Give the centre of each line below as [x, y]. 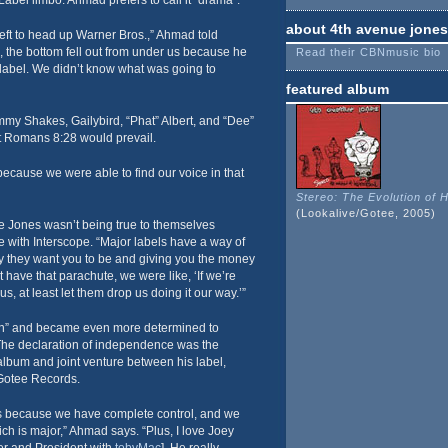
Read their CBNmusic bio [368, 52]
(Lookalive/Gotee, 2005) [365, 213]
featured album [337, 89]
